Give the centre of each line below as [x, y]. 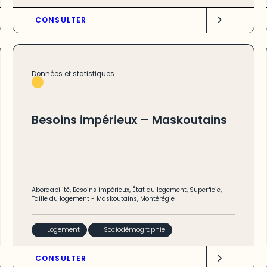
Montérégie [157, 199]
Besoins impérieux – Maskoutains [129, 120]
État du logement [159, 190]
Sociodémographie [135, 230]
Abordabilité [50, 190]
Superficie [205, 190]
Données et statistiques [73, 74]
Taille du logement [60, 199]
